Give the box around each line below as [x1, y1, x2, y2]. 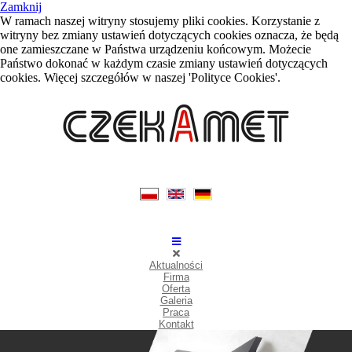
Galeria [159, 294, 192, 306]
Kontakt [158, 317, 194, 330]
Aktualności [149, 258, 203, 271]
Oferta [162, 282, 190, 295]
